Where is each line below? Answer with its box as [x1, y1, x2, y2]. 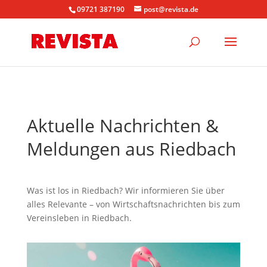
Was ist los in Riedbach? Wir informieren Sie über [26, 185, 225, 196]
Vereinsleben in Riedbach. [26, 212, 132, 223]
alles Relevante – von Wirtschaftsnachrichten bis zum [26, 198, 240, 210]
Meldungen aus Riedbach [26, 136, 236, 161]
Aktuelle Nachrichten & [26, 113, 219, 138]
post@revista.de [143, 4, 198, 14]
